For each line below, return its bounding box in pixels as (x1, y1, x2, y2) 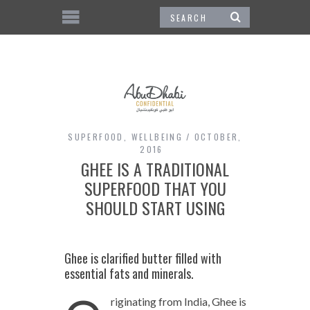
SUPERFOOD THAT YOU (84, 175, 226, 201)
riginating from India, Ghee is (110, 294, 246, 308)
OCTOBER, (194, 130, 242, 143)
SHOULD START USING (85, 194, 225, 220)
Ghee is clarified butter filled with (64, 248, 221, 267)
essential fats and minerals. (64, 264, 194, 282)
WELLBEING (131, 130, 183, 143)
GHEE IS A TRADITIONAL (81, 156, 229, 181)
